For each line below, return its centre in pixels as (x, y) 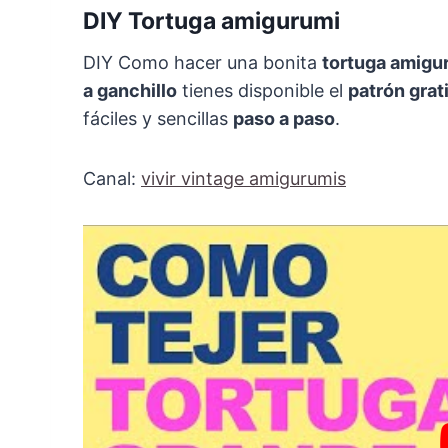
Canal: (112, 179)
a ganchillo (130, 91)
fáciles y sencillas (158, 119)
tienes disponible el (262, 91)
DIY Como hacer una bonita (202, 63)
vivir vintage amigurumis (243, 179)
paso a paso (284, 119)
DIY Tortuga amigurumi (211, 20)
